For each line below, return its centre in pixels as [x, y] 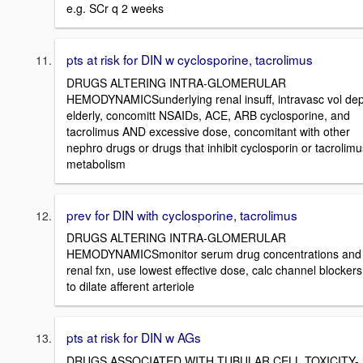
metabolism [96, 163]
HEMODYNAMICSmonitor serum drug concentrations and [214, 254]
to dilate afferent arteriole [130, 286]
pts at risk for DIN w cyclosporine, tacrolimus [190, 59]
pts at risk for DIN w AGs [134, 337]
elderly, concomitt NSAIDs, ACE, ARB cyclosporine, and [208, 115]
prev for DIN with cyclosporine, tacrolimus [182, 214]
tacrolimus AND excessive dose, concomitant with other [208, 131]
